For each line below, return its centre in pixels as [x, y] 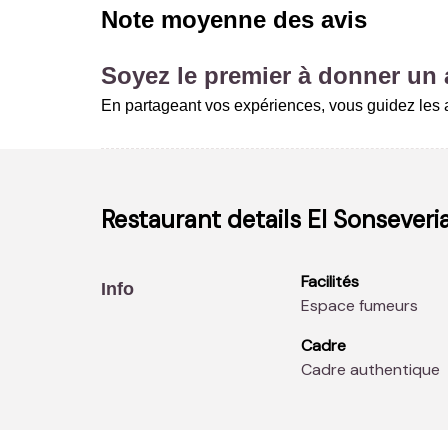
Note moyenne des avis [233, 19]
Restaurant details [203, 219]
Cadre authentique [375, 369]
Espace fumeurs [363, 305]
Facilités [329, 281]
